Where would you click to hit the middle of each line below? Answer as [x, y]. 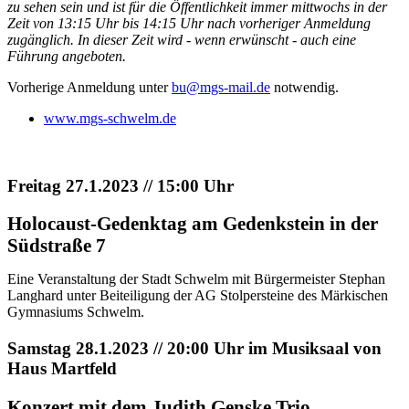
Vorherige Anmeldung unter [89, 87]
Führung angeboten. [67, 56]
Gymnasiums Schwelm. [76, 312]
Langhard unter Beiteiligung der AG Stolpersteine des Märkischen [198, 296]
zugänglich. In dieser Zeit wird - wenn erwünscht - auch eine [182, 39]
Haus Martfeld [62, 369]
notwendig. [304, 87]
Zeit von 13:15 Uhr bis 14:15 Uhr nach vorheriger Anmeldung [189, 23]
